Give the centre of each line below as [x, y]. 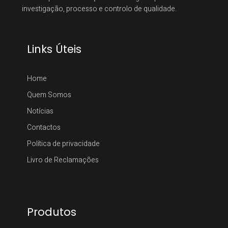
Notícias [40, 111]
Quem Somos [49, 95]
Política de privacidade [63, 144]
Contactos [44, 128]
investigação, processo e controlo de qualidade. [99, 9]
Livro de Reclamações [63, 160]
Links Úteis [54, 49]
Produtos [51, 212]
